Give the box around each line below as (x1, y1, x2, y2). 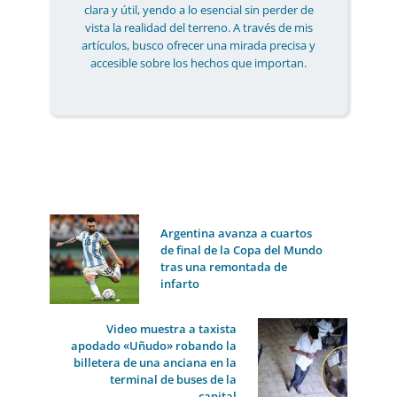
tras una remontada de (160, 259, 287, 276)
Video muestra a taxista (106, 320, 237, 337)
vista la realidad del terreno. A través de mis (84, 19, 313, 35)
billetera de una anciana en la (74, 354, 237, 370)
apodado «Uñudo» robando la (71, 337, 237, 354)
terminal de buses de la (110, 370, 237, 387)
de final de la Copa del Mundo (160, 242, 323, 259)
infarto (160, 276, 199, 292)
